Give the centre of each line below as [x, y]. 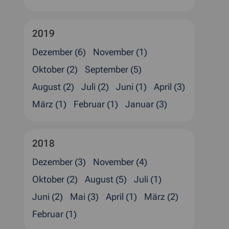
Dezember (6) [59, 52]
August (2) [53, 87]
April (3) [169, 87]
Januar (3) [146, 104]
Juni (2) [48, 197]
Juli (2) [95, 87]
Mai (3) [84, 197]
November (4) [120, 162]
